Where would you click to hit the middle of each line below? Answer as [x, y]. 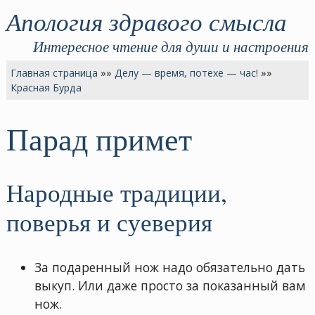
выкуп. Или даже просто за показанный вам [170, 286]
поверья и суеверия [109, 221]
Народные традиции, [116, 192]
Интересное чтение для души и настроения [171, 46]
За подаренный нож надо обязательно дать [169, 268]
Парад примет [99, 139]
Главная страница [54, 72]
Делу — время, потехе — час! [187, 72]
